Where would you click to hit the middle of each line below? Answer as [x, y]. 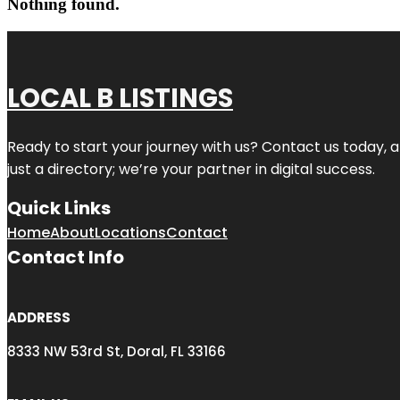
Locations [130, 232]
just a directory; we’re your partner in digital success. [191, 169]
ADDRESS [39, 317]
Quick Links [59, 208]
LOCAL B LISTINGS [120, 98]
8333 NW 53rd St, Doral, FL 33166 [117, 351]
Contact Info [66, 257]
